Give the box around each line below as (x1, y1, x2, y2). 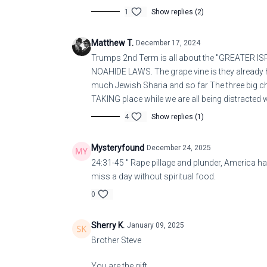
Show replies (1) (151, 112, 204, 121)
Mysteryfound (91, 142, 144, 153)
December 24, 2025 (147, 143, 211, 152)
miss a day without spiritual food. (91, 171, 218, 181)
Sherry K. (91, 220, 125, 230)
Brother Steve (91, 235, 141, 245)
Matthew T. (91, 38, 133, 48)
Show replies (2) (151, 7, 204, 16)
